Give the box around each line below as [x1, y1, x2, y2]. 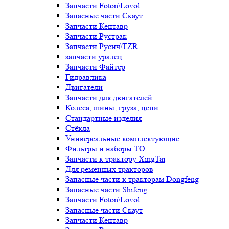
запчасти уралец [65, 52, 122, 61]
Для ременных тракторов [65, 164, 153, 174]
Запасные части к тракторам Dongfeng [65, 174, 199, 184]
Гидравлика [65, 72, 106, 82]
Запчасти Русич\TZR [65, 41, 138, 51]
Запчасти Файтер [65, 62, 125, 72]
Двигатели [65, 82, 103, 92]
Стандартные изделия [65, 113, 142, 123]
